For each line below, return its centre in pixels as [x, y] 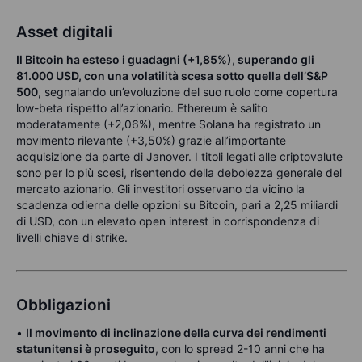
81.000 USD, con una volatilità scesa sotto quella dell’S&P [172, 76]
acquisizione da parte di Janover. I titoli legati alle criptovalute [179, 157]
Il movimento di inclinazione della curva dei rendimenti [176, 333]
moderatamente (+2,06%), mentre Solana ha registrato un [168, 124]
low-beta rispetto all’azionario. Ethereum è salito [142, 108]
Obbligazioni [63, 305]
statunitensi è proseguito [86, 349]
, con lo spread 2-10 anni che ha [240, 349]
